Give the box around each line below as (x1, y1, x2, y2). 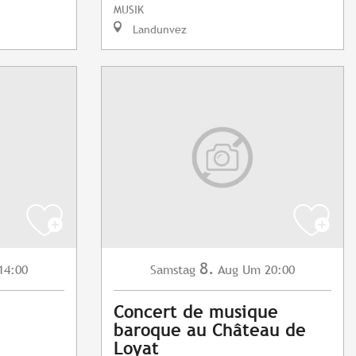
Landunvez (130, 22, 187, 37)
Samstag (150, 262, 195, 278)
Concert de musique (114, 302, 278, 323)
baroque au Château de (114, 320, 306, 341)
